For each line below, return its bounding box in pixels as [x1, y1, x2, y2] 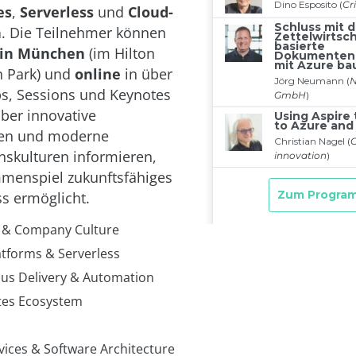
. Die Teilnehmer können [2, 23, 166, 43]
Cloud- [128, 2, 173, 22]
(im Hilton [85, 44, 155, 64]
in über [121, 64, 172, 84]
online [75, 64, 121, 84]
